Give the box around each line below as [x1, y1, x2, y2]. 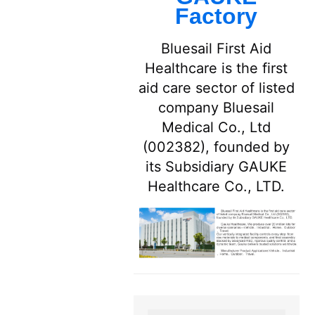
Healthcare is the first [145, 59, 288, 77]
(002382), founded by [143, 138, 290, 155]
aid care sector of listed [138, 79, 295, 96]
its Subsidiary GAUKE [146, 157, 288, 175]
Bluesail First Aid [161, 39, 272, 57]
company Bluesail [158, 98, 275, 116]
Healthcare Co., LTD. [148, 177, 285, 195]
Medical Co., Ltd [162, 118, 271, 136]
